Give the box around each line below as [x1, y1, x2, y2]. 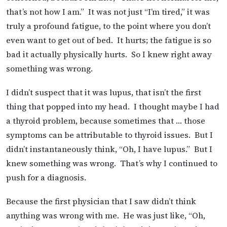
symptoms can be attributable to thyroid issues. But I [6, 129, 213, 140]
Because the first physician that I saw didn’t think [6, 196, 196, 207]
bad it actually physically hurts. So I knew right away [6, 48, 212, 60]
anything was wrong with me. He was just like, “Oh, [6, 210, 205, 221]
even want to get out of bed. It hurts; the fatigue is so [6, 34, 211, 46]
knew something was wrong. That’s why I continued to [6, 157, 217, 169]
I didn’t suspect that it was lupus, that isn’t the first [6, 86, 201, 98]
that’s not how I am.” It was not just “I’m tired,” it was [6, 6, 210, 17]
